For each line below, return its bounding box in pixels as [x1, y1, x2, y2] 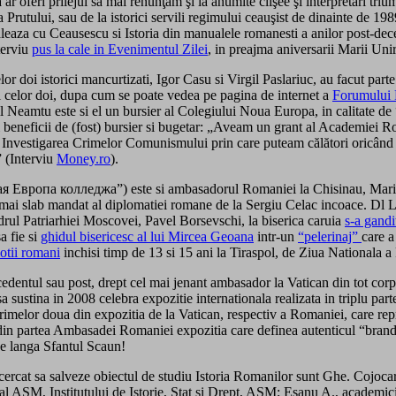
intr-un [254, 228, 298, 244]
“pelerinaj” [298, 228, 362, 244]
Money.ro [57, 150, 110, 166]
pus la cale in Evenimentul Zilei [32, 41, 208, 57]
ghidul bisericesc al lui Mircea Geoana [41, 228, 254, 244]
